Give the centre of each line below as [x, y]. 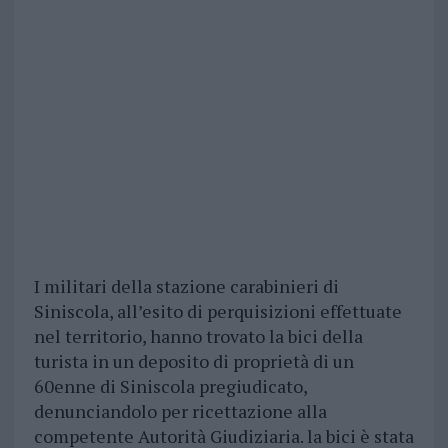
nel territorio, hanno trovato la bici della [198, 335]
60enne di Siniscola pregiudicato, [170, 385]
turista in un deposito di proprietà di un [193, 360]
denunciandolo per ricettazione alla [180, 410]
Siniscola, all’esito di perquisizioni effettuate [217, 310]
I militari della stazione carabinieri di [186, 285]
